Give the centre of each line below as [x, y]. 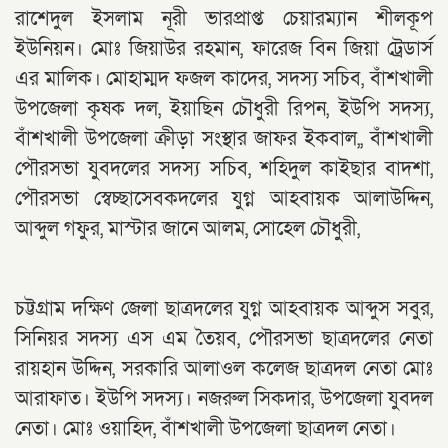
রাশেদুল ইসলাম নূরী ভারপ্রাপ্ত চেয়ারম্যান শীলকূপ [224, 18]
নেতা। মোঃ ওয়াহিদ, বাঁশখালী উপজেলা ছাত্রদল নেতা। [205, 428]
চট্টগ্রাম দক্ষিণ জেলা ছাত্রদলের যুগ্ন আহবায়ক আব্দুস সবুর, [224, 308]
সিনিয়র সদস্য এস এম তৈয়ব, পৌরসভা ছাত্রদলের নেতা [224, 338]
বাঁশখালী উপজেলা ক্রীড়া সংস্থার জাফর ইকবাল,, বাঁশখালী [224, 138]
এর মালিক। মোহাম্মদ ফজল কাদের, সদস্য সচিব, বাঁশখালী [224, 78]
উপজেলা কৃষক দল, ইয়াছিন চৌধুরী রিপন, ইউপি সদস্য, [224, 108]
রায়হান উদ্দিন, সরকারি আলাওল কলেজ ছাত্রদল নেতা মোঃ [224, 368]
